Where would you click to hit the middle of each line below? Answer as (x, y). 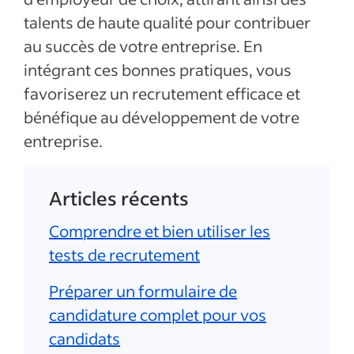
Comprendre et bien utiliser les (160, 231)
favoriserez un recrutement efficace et (162, 93)
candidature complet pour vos (158, 314)
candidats (85, 338)
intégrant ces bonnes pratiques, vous (158, 70)
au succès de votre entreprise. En (143, 46)
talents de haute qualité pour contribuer (167, 22)
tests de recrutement (124, 254)
